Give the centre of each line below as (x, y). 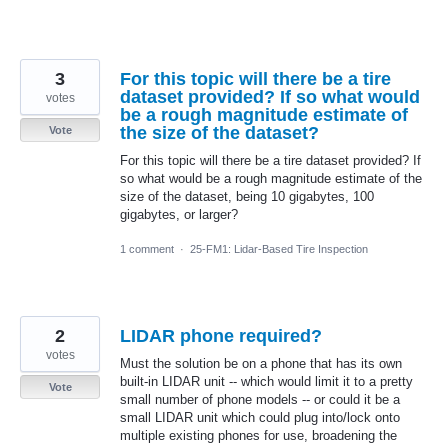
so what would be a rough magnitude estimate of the (271, 178)
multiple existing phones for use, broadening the (258, 435)
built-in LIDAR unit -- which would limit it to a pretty (266, 381)
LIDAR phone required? (221, 335)
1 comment (147, 248)
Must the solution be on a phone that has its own (261, 363)
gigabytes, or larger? (179, 214)
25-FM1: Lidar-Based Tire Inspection (279, 248)
